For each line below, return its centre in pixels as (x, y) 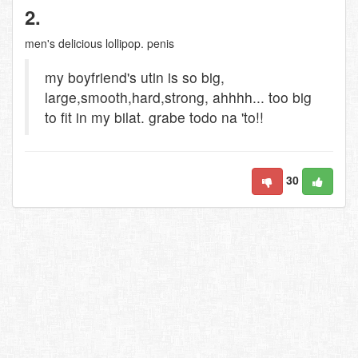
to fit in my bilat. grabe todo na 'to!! (154, 117)
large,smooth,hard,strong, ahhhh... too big (178, 97)
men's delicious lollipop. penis (99, 43)
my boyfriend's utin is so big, (135, 77)
